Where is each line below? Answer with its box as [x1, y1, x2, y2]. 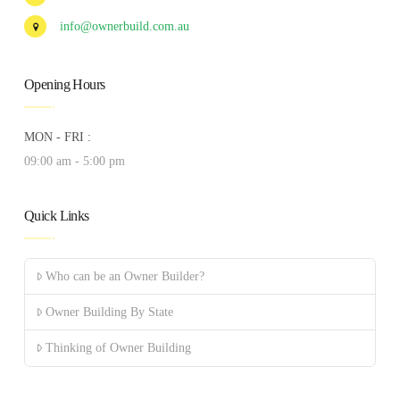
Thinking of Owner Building [45, 341, 191, 355]
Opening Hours [23, 76, 105, 92]
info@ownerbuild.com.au [59, 19, 189, 33]
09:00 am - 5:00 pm [23, 154, 125, 168]
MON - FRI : [23, 129, 91, 144]
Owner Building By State [45, 305, 173, 320]
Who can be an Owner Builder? [45, 270, 204, 284]
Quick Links [23, 207, 89, 223]
